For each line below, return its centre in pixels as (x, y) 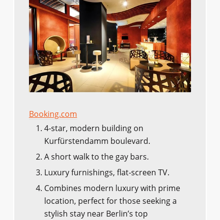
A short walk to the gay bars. (96, 156)
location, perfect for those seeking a (110, 201)
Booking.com (53, 114)
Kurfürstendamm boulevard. (97, 141)
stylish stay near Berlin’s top (96, 213)
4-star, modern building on (94, 128)
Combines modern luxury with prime (112, 188)
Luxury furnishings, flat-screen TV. (107, 172)
